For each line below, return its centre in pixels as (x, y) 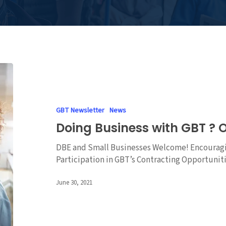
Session (29, 153)
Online (26, 129)
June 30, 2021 (74, 183)
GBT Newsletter (80, 111)
